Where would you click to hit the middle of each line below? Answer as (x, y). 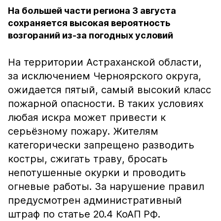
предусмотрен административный (95, 200)
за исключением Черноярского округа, (105, 76)
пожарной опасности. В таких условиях (106, 104)
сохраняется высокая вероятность (89, 23)
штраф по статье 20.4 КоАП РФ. (84, 214)
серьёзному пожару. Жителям (83, 131)
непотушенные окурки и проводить (97, 173)
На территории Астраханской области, (105, 62)
